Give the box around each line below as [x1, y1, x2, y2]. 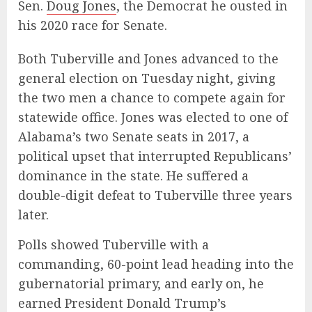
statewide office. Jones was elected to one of [18, 108, 288, 125]
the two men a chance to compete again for [18, 88, 286, 106]
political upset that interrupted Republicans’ [18, 147, 292, 164]
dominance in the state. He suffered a [18, 166, 249, 184]
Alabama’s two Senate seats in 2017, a [18, 127, 249, 145]
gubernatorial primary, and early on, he [18, 274, 264, 292]
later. [18, 205, 49, 223]
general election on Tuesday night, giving [18, 69, 276, 86]
